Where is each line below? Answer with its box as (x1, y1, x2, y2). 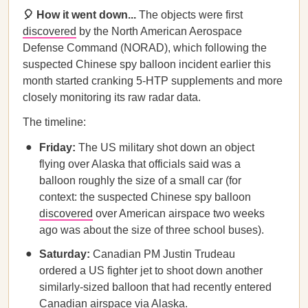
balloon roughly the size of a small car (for (39, 175, 241, 186)
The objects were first (139, 9, 243, 21)
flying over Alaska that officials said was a (39, 158, 241, 170)
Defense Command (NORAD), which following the (23, 42, 267, 54)
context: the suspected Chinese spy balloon (39, 191, 251, 203)
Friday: (39, 142, 76, 153)
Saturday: (39, 248, 90, 260)
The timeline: (23, 116, 86, 128)
